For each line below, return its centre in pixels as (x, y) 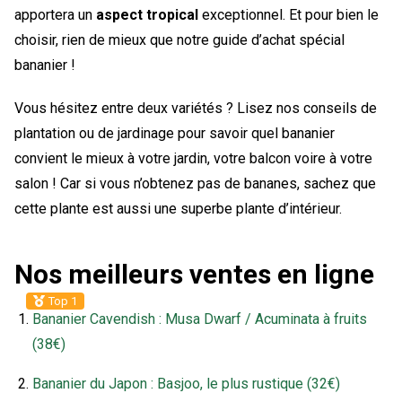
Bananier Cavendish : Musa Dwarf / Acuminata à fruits (200, 319)
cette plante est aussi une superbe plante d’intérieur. (178, 208)
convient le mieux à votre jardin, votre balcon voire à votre (193, 158)
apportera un (55, 14)
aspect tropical (147, 14)
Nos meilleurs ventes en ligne (194, 274)
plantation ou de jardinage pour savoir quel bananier (175, 133)
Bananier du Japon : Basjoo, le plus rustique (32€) (186, 383)
